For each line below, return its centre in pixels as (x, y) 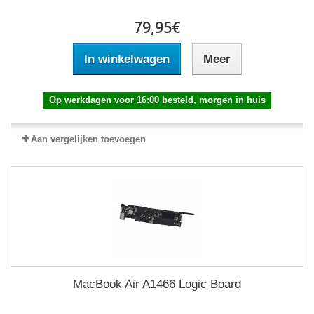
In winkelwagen (127, 60)
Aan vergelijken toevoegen (88, 139)
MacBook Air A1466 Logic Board (157, 285)
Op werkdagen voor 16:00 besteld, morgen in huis (157, 100)
